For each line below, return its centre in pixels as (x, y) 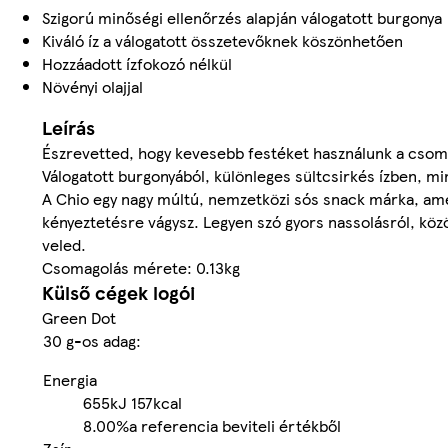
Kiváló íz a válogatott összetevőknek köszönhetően (222, 40)
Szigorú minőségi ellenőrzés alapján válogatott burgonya (242, 17)
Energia (70, 379)
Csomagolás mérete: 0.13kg (141, 267)
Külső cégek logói (118, 292)
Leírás (68, 127)
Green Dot (79, 317)
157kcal (156, 402)
